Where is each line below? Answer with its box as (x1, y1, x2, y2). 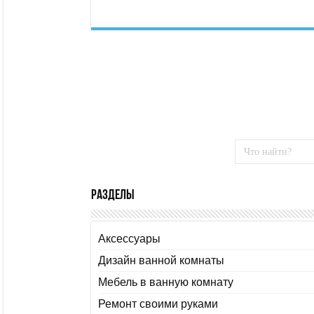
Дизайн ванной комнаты (98, 254, 224, 267)
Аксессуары (98, 233, 161, 245)
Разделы (91, 189, 135, 203)
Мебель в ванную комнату (98, 276, 233, 289)
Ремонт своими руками (98, 298, 218, 310)
